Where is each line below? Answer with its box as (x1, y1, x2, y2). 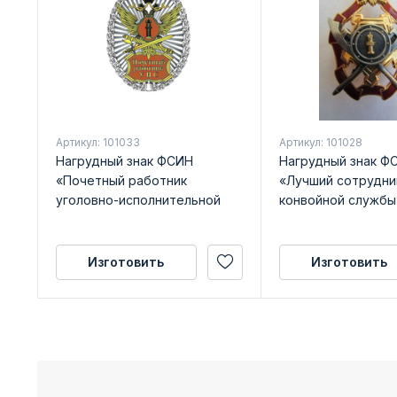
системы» (55, 211, 117, 227)
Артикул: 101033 (55, 135, 140, 149)
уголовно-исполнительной (55, 191, 221, 207)
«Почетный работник (55, 172, 187, 188)
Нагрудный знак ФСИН (55, 152, 193, 168)
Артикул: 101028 (278, 135, 362, 149)
